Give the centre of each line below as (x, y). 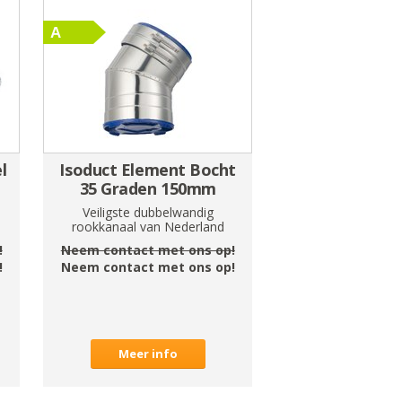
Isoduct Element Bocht (148, 169)
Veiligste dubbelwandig (148, 212)
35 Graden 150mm (148, 188)
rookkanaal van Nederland (148, 226)
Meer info (148, 353)
